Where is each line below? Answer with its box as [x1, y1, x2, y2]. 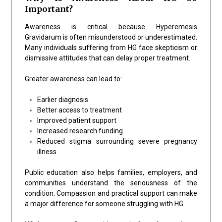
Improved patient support [37, 116, 116, 124]
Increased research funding [37, 126, 123, 135]
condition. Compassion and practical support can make [24, 189, 198, 197]
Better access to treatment [37, 106, 122, 114]
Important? [24, 3, 73, 14]
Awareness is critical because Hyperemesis [24, 22, 198, 31]
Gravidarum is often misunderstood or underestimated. [24, 33, 198, 41]
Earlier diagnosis [37, 95, 88, 104]
